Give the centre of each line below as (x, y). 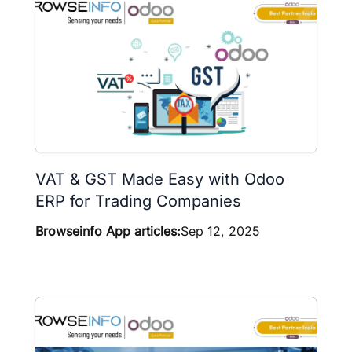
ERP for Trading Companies (138, 202)
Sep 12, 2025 (220, 231)
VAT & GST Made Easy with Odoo (160, 180)
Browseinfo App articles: (108, 231)
